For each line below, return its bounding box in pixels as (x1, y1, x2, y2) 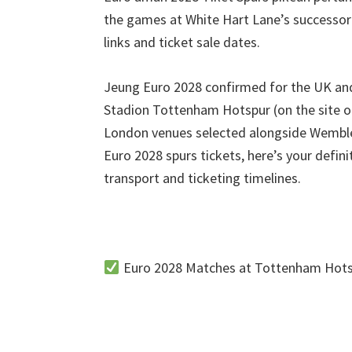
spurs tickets (166, 146, 241, 164)
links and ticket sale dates (104, 33, 257, 51)
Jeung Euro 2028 (104, 78, 205, 96)
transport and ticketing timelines (104, 169, 298, 187)
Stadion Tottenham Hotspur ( (104, 101, 277, 119)
